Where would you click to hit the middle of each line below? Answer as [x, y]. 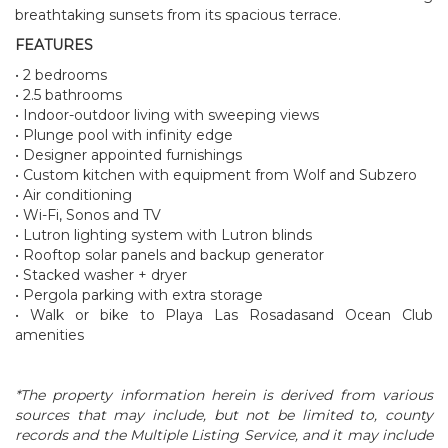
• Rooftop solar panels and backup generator [169, 254]
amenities [49, 334]
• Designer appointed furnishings [128, 154]
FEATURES [54, 44]
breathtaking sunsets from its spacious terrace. [178, 14]
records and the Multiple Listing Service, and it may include [224, 434]
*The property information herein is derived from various [224, 394]
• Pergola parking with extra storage [139, 294]
